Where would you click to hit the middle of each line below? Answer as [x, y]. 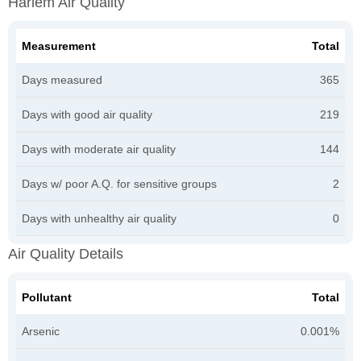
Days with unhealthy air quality [99, 218]
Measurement [59, 46]
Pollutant [47, 297]
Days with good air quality [87, 114]
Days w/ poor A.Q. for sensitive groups [119, 183]
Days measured [62, 79]
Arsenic [41, 331]
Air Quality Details [66, 253]
